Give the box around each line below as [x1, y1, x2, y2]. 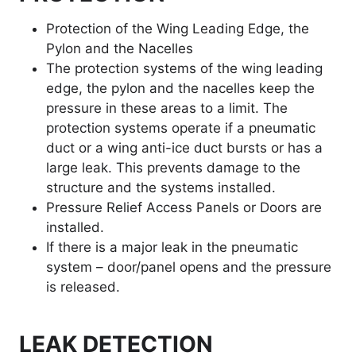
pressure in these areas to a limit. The [46, 100, 288, 117]
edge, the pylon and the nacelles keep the [46, 80, 315, 97]
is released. [46, 279, 120, 296]
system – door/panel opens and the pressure [46, 259, 331, 276]
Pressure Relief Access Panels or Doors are [46, 199, 322, 216]
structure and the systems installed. [46, 180, 276, 196]
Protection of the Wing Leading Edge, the [46, 21, 309, 37]
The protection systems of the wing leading [46, 60, 323, 77]
